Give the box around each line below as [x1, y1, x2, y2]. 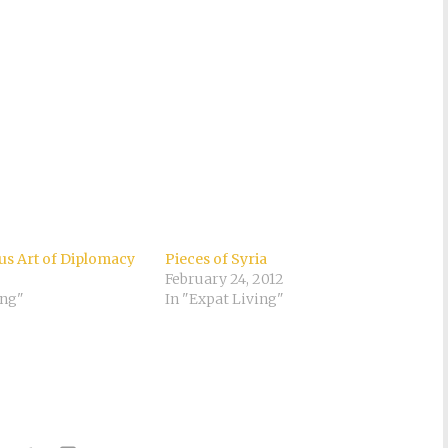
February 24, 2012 [165, 270, 285, 288]
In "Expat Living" [165, 290, 285, 308]
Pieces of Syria [165, 250, 268, 268]
